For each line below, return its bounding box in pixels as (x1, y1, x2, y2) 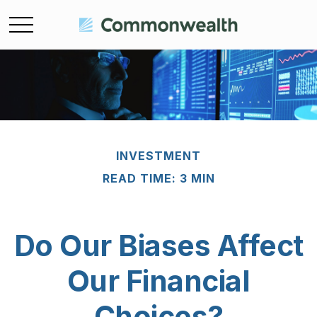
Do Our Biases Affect (13, 228, 304, 263)
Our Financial (67, 263, 250, 299)
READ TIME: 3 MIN (102, 171, 215, 185)
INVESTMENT (116, 149, 201, 163)
